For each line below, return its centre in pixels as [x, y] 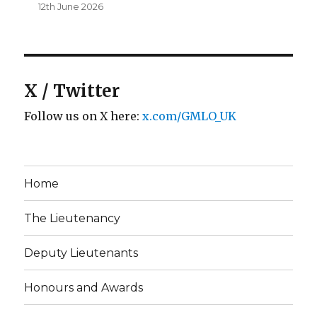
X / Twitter [72, 91]
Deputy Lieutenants [81, 253]
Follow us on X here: [83, 116]
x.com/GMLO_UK [190, 116]
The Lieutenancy [73, 218]
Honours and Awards [84, 287]
